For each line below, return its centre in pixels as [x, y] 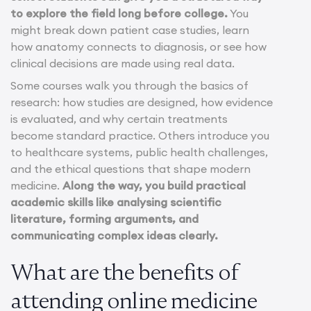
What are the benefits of [124, 271]
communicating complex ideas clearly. [114, 235]
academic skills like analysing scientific [116, 202]
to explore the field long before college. [119, 13]
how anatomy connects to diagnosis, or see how [138, 46]
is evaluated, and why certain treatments [119, 118]
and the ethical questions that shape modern [131, 168]
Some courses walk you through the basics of [129, 85]
